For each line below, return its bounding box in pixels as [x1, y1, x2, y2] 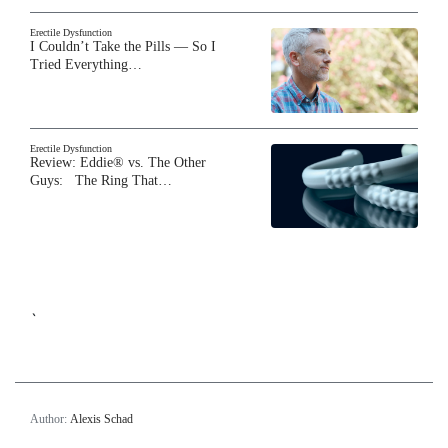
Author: [30, 411, 70, 426]
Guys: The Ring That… [30, 172, 172, 188]
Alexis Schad [70, 411, 133, 426]
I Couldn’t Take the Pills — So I [30, 39, 216, 55]
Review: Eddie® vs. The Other [30, 154, 206, 170]
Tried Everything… [30, 57, 142, 73]
